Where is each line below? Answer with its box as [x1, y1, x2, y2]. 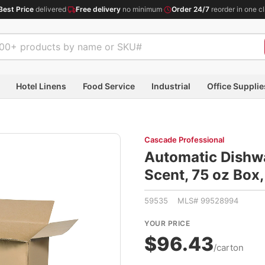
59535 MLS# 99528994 [144, 196, 238, 205]
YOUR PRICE [144, 219, 190, 228]
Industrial [151, 80, 190, 91]
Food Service [83, 80, 135, 91]
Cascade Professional [144, 135, 224, 144]
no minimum [121, 5, 162, 14]
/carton [214, 242, 244, 253]
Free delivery [76, 5, 121, 14]
